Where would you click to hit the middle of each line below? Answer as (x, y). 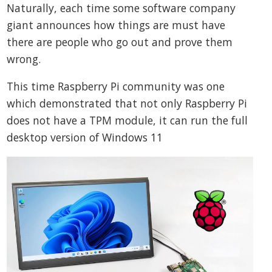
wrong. (24, 59)
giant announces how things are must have (116, 25)
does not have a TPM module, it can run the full (127, 121)
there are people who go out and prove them (120, 42)
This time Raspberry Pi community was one (116, 87)
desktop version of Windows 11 (85, 138)
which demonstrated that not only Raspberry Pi (127, 104)
